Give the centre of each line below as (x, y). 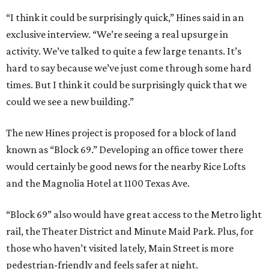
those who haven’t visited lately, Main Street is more (120, 248)
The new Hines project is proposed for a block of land (121, 133)
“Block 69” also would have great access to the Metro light (134, 214)
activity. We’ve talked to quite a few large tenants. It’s (124, 51)
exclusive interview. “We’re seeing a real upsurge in (117, 34)
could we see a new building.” (70, 101)
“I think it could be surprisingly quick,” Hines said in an (125, 17)
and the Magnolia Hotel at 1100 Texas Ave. (98, 183)
